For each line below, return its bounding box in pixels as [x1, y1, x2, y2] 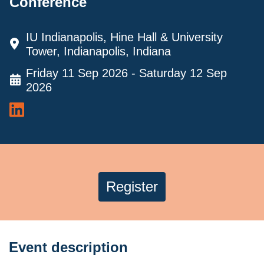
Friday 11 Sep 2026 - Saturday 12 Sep [26, 66, 227, 80]
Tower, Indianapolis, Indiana [26, 44, 171, 58]
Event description [9, 239, 128, 255]
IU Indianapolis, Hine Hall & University [26, 30, 223, 44]
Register [106, 178, 158, 194]
